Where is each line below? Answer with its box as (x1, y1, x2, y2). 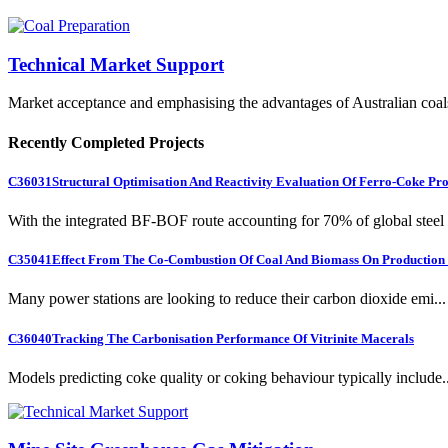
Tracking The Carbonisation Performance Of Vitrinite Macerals (52, 330, 414, 346)
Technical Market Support (8, 53, 224, 75)
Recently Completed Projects (8, 133, 204, 151)
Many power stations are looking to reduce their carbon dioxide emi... (8, 290, 446, 308)
